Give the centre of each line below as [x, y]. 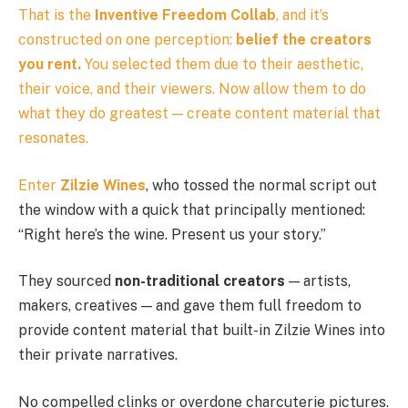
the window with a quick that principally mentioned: [192, 209]
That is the [56, 15]
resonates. [53, 138]
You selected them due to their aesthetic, [222, 64]
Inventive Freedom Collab [185, 15]
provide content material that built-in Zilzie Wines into [202, 331]
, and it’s [302, 15]
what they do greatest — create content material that [199, 113]
